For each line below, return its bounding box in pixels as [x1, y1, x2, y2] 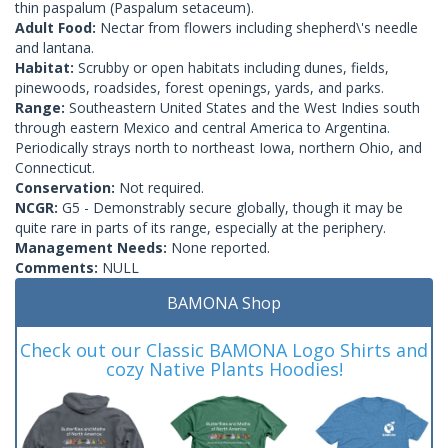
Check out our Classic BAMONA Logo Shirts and [20, 337, 428, 362]
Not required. [119, 177, 204, 197]
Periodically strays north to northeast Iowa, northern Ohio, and [15, 137, 422, 157]
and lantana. [15, 37, 94, 57]
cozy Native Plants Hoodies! [105, 356, 343, 381]
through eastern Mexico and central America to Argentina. [15, 117, 390, 137]
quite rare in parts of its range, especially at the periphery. [15, 217, 386, 237]
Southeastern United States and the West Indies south [69, 97, 420, 117]
